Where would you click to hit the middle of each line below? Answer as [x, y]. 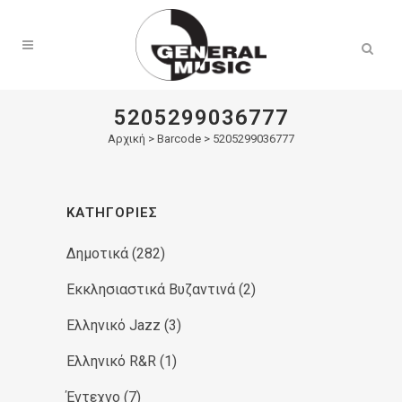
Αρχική [127, 139]
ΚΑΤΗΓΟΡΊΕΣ [112, 213]
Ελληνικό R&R [111, 361]
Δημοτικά [97, 253]
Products [103, 19]
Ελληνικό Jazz [114, 325]
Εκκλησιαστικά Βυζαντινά [151, 289]
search [96, 34]
